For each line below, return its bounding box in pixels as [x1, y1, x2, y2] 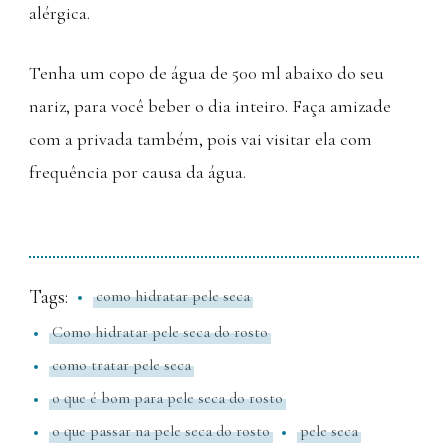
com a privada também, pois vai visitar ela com [29, 127, 372, 150]
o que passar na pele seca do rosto [52, 421, 270, 442]
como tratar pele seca [52, 355, 191, 376]
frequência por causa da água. [29, 160, 246, 183]
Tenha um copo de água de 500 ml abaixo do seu [29, 61, 384, 84]
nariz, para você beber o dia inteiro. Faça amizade [29, 94, 391, 117]
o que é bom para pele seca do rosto [52, 388, 283, 409]
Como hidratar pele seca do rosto [52, 322, 268, 343]
